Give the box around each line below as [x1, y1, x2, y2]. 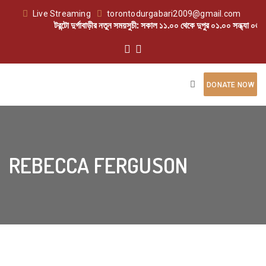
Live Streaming [33, 9, 91, 19]
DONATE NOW [206, 81, 254, 90]
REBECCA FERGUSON [9, 151, 188, 179]
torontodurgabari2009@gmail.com [107, 9, 241, 19]
